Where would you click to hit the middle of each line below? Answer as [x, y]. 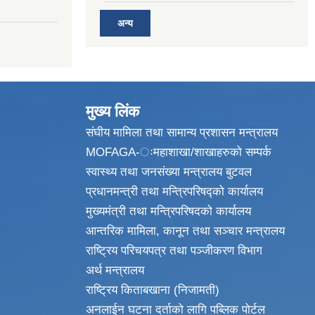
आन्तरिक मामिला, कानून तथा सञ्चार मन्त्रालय [185, 231]
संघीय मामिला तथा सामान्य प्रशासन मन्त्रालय [182, 132]
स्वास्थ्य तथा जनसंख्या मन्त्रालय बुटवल [169, 172]
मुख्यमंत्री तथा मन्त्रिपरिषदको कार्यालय [168, 211]
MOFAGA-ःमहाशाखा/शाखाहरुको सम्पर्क [179, 152]
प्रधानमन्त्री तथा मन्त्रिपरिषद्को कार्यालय [174, 191]
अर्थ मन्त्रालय [115, 270]
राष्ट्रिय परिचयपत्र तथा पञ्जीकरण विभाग [174, 250]
